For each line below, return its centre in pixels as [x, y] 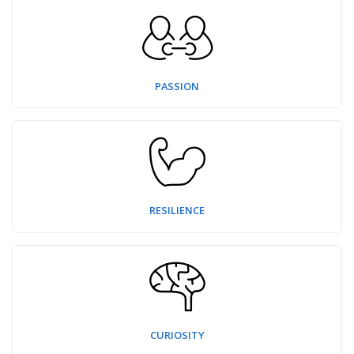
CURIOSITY [177, 335]
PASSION [177, 86]
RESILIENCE [177, 211]
